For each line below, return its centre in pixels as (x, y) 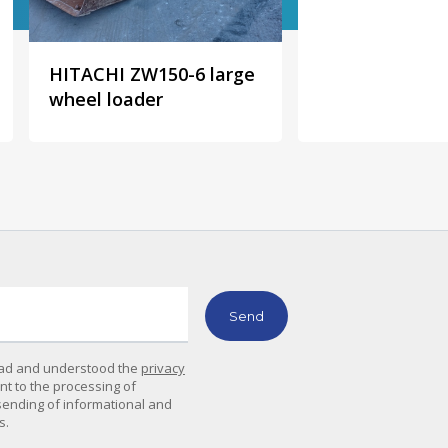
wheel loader (106, 98)
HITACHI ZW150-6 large (152, 73)
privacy (162, 368)
